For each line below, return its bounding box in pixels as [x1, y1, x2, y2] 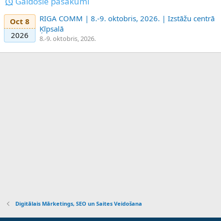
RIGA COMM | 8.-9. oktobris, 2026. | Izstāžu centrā [39, 13, 215, 23]
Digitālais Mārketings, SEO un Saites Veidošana [15, 199, 142, 207]
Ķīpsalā [39, 23, 64, 34]
